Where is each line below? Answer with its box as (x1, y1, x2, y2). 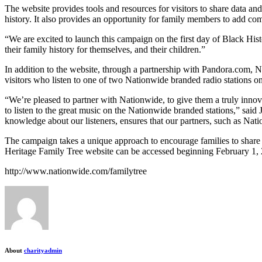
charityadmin (24, 246, 62, 254)
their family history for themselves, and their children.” (5, 44, 205, 54)
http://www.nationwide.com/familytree (5, 166, 147, 176)
